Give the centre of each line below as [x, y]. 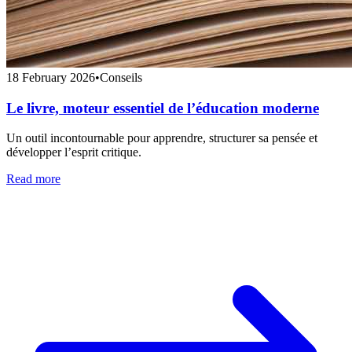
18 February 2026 [51, 77]
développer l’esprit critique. [74, 152]
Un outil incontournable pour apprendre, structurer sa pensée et [162, 138]
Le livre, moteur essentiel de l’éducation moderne [163, 108]
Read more [33, 179]
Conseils [121, 77]
